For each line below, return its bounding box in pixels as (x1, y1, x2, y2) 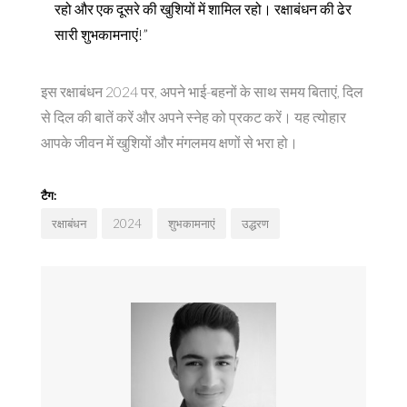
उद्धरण (242, 215, 269, 231)
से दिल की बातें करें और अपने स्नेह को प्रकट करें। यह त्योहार (41, 107, 346, 125)
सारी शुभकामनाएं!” (55, 25, 148, 43)
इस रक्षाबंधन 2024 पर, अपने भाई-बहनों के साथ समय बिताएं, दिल (41, 82, 363, 100)
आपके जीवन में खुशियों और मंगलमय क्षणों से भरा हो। (41, 133, 298, 151)
